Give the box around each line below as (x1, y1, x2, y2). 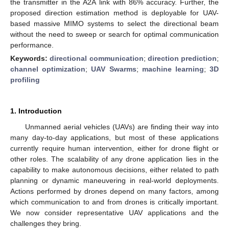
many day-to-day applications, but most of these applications (10, 133, 219, 142)
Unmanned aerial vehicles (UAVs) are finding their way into (25, 122, 219, 131)
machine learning (142, 64, 204, 73)
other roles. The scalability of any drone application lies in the (10, 154, 219, 163)
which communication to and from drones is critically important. (10, 197, 219, 206)
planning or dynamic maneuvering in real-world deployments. (10, 176, 219, 185)
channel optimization (10, 64, 86, 73)
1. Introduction (10, 106, 62, 115)
